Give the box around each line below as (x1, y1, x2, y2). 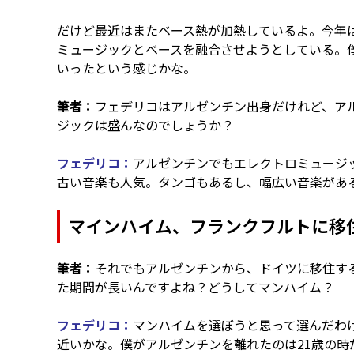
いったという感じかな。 (57, 58, 196, 77)
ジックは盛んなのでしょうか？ (57, 115, 234, 134)
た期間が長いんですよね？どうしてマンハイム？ (57, 277, 334, 296)
